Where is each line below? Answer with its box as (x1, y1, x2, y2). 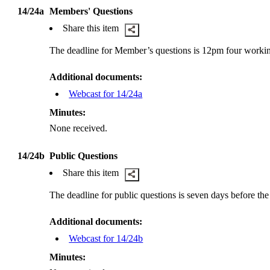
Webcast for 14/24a (69, 89, 143, 99)
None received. (49, 123, 108, 134)
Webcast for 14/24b (69, 233, 143, 244)
